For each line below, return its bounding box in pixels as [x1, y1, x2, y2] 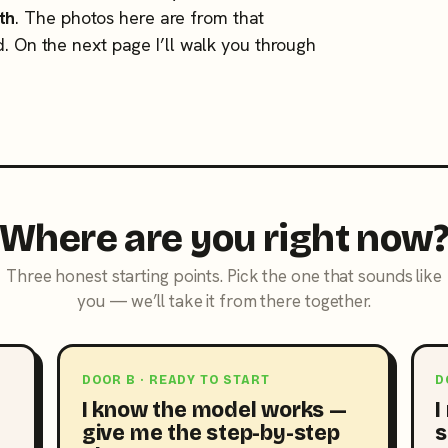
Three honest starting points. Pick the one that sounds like [5, 265, 443, 288]
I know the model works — [81, 396, 347, 423]
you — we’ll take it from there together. [77, 290, 371, 313]
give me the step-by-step [81, 419, 340, 446]
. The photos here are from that [15, 5, 265, 29]
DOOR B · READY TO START [81, 372, 270, 387]
